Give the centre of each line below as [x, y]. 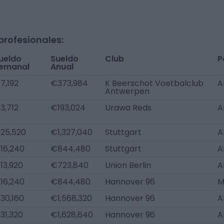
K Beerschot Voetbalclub [154, 83]
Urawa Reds [128, 108]
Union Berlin [128, 165]
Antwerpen [127, 91]
